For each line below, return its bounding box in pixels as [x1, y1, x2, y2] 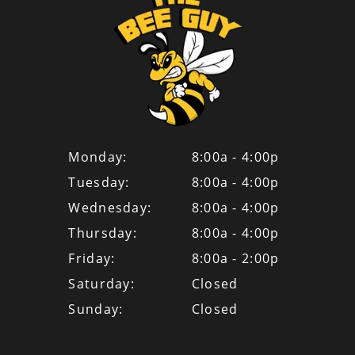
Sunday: [68, 300, 124, 319]
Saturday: [68, 275, 136, 293]
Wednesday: [68, 199, 152, 217]
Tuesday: [68, 174, 130, 192]
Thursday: [68, 224, 138, 242]
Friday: [68, 250, 116, 268]
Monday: [68, 148, 128, 166]
